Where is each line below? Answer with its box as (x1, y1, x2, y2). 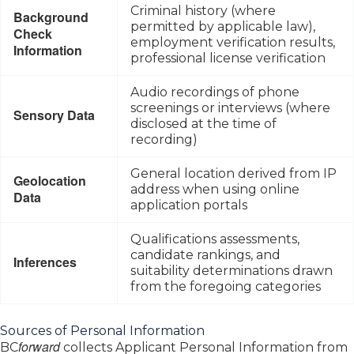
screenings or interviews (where (130, 100, 330, 115)
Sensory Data (13, 105, 95, 124)
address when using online (130, 181, 299, 197)
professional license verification (130, 50, 326, 66)
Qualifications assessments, (130, 231, 299, 247)
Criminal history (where (130, 2, 276, 18)
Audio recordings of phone (130, 84, 299, 100)
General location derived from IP (130, 165, 337, 181)
